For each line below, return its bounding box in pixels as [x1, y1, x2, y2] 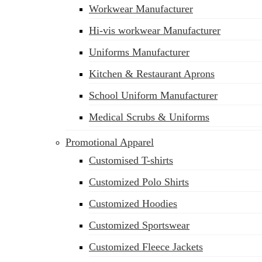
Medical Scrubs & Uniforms [89, 111, 209, 123]
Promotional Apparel [65, 136, 154, 148]
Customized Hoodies [89, 198, 177, 209]
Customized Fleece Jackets [89, 241, 203, 253]
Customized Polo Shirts [89, 176, 189, 188]
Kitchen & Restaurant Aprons [89, 68, 215, 80]
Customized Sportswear [89, 219, 189, 231]
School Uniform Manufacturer [89, 89, 218, 101]
